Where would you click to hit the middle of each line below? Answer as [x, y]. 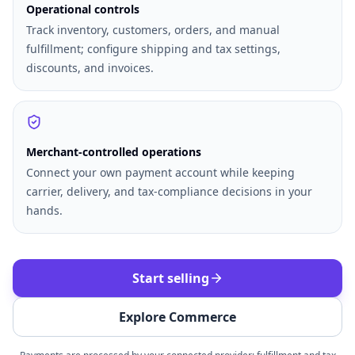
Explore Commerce [177, 317]
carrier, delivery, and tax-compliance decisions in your [169, 191]
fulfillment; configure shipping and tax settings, [153, 49]
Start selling [170, 278]
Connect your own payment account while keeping [160, 172]
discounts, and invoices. [90, 68]
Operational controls [83, 9]
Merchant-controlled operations [114, 152]
